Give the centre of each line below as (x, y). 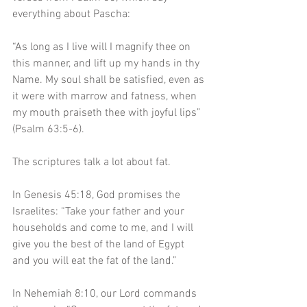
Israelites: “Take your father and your (100, 212)
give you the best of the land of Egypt (100, 245)
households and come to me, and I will (104, 229)
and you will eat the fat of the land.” (96, 261)
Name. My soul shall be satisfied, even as (110, 81)
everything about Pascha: (71, 15)
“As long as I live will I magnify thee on (103, 48)
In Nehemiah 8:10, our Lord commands (106, 294)
